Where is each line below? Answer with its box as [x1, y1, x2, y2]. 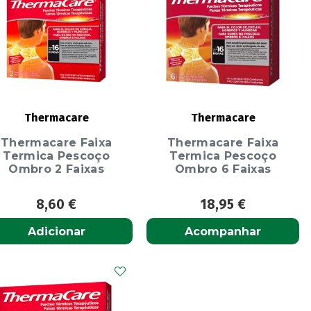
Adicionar [27, 224, 85, 238]
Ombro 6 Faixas [174, 162, 271, 176]
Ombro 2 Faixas [8, 162, 104, 176]
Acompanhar [185, 224, 262, 238]
